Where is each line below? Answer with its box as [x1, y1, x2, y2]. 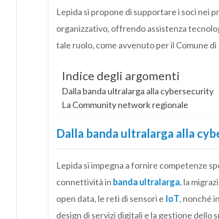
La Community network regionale [61, 99, 188, 110]
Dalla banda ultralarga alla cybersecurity [61, 86, 214, 97]
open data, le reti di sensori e [56, 193, 165, 204]
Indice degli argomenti [61, 68, 180, 83]
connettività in [56, 176, 113, 188]
